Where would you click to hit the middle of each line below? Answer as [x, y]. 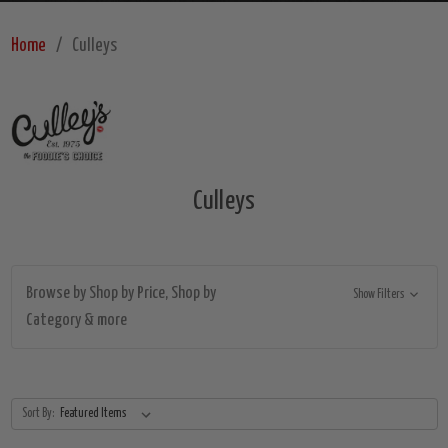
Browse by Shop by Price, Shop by [120, 294]
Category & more [76, 321]
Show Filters [380, 295]
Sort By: [38, 414]
